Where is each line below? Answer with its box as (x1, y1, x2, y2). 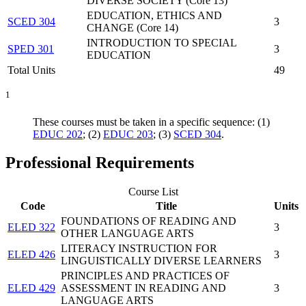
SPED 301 (8, 43, 54, 55)
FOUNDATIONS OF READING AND (61, 215, 236, 227)
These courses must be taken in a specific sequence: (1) (33, 115, 270, 128)
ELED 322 (8, 221, 55, 234)
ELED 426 (8, 249, 55, 261)
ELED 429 (8, 282, 55, 294)
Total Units (8, 64, 55, 76)
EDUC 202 (33, 128, 83, 140)
